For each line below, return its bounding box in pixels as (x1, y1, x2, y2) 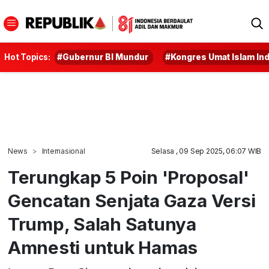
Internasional (41, 147, 85, 156)
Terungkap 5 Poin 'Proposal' (7, 166, 249, 188)
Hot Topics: (4, 52, 50, 62)
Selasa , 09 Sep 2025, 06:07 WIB (151, 147, 262, 156)
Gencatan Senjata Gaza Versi (7, 190, 256, 211)
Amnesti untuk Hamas (7, 237, 198, 258)
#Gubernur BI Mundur (57, 52, 149, 62)
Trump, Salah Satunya (7, 213, 197, 235)
